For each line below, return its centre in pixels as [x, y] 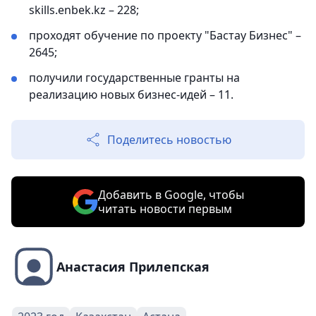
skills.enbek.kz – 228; [84, 10]
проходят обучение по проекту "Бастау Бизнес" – [165, 35]
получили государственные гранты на [134, 78]
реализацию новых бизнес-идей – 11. [131, 95]
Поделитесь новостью [169, 140]
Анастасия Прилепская [133, 267]
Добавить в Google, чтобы [171, 195]
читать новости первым [165, 209]
